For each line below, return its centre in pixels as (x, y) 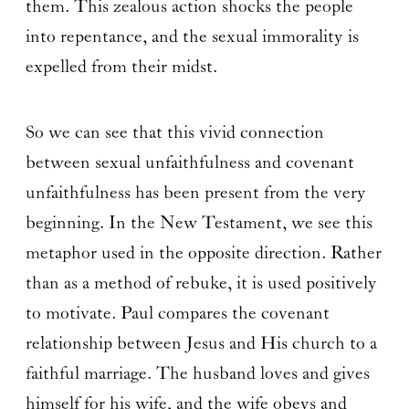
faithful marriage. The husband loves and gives (197, 373)
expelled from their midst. (121, 67)
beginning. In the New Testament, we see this (199, 223)
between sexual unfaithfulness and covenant (189, 163)
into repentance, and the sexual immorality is (192, 37)
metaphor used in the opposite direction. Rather (203, 253)
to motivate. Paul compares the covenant (177, 313)
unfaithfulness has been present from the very (195, 193)
